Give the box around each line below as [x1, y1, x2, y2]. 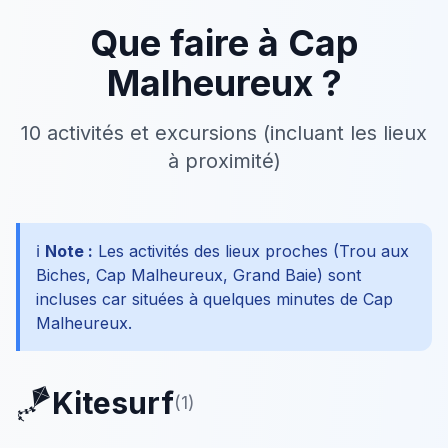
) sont [317, 265, 361, 285]
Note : [45, 241, 93, 261]
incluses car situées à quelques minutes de [36, 289, 363, 309]
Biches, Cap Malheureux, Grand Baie [36, 265, 317, 285]
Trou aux [339, 241, 409, 261]
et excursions [124, 121, 257, 145]
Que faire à [90, 21, 288, 65]
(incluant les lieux [257, 121, 427, 145]
